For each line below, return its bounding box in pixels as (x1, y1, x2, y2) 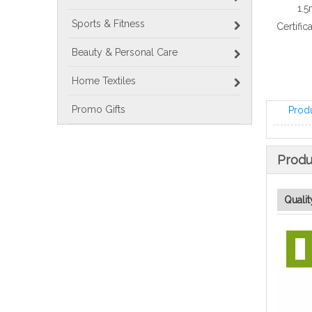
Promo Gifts (72, 104, 125, 115)
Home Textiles (72, 75, 136, 86)
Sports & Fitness (72, 18, 145, 29)
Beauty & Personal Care (72, 47, 178, 58)
